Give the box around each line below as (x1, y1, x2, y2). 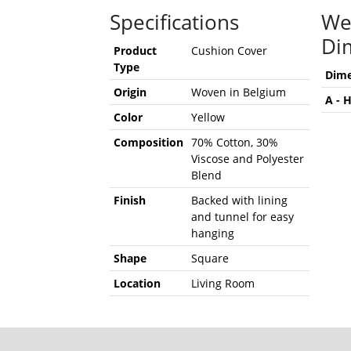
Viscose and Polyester (190, 150, 304, 166)
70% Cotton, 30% (190, 134, 278, 150)
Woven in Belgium (190, 84, 286, 100)
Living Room (190, 275, 255, 291)
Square (190, 250, 229, 266)
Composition (113, 134, 183, 150)
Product (113, 42, 157, 58)
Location (113, 275, 161, 291)
